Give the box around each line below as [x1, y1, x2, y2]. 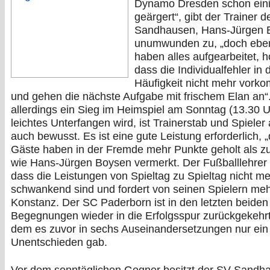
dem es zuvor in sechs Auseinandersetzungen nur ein [11, 222, 268, 235]
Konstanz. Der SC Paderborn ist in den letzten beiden [11, 196, 268, 209]
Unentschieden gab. [11, 236, 107, 248]
